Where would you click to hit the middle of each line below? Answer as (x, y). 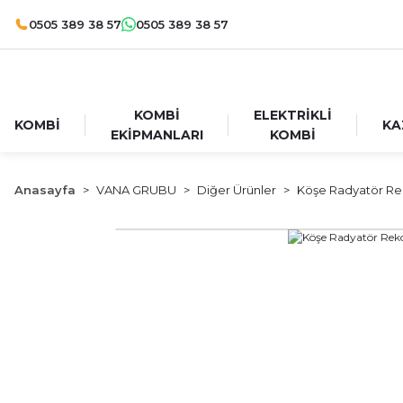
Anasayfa (45, 190)
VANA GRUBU (136, 190)
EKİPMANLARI (157, 135)
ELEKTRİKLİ (293, 115)
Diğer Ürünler (237, 190)
